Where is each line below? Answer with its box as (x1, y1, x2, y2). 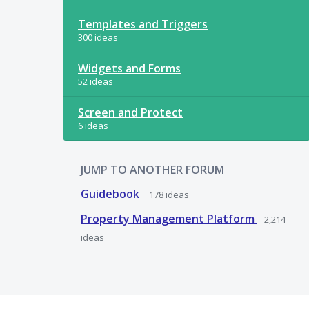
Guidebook (81, 186, 142, 201)
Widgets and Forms (78, 61, 181, 76)
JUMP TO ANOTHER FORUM (81, 162, 224, 177)
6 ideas (78, 119, 108, 132)
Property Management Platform (81, 211, 257, 226)
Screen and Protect (78, 105, 183, 120)
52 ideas (78, 75, 113, 88)
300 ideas (78, 31, 118, 43)
